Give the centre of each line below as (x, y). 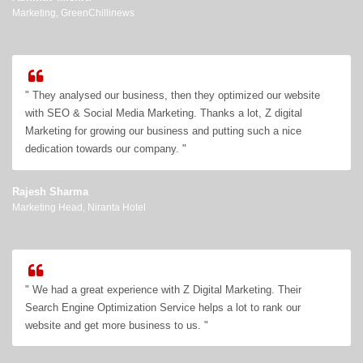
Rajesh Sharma (50, 191)
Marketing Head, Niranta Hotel (79, 207)
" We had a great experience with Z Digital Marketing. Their (164, 289)
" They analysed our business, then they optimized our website (173, 95)
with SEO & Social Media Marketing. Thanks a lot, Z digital (164, 113)
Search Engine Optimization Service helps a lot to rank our (163, 307)
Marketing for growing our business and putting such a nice (164, 130)
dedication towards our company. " (106, 148)
